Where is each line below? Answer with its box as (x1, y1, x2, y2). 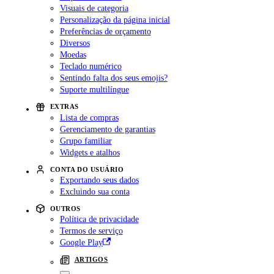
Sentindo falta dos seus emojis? (59, 73, 168, 83)
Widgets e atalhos (59, 147, 120, 157)
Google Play (59, 237, 103, 248)
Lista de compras (59, 112, 119, 122)
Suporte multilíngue (59, 84, 129, 95)
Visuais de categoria (59, 3, 128, 13)
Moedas (59, 50, 86, 60)
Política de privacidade (59, 214, 139, 224)
